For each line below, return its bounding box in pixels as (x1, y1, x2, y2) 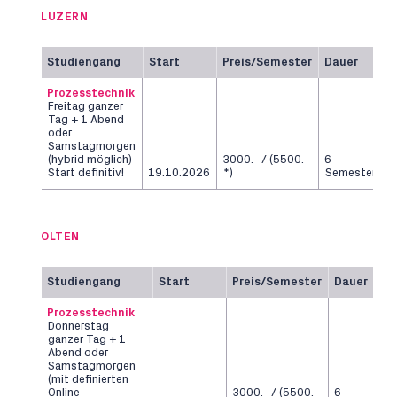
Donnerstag (48, 321, 109, 332)
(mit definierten (48, 374, 128, 385)
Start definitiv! (48, 167, 124, 179)
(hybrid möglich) (48, 154, 132, 166)
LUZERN (41, 12, 88, 23)
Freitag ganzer (48, 101, 123, 113)
